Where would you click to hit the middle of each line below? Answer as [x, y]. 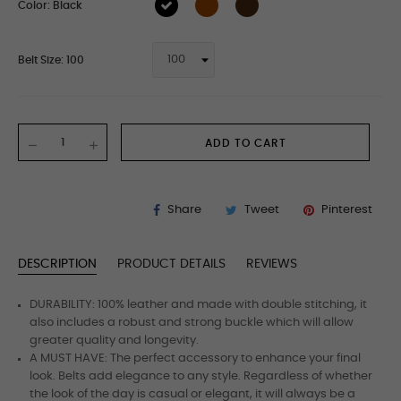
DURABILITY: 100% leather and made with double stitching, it [198, 305]
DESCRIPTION [57, 264]
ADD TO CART [245, 143]
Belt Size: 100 [51, 60]
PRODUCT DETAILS [171, 264]
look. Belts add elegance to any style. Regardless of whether [201, 376]
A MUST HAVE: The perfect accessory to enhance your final [195, 358]
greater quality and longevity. [114, 341]
